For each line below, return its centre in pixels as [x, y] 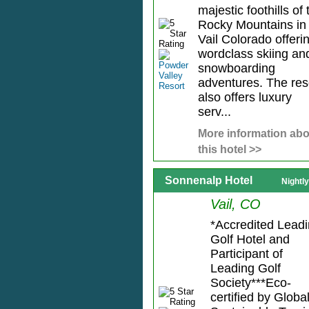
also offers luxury [245, 98]
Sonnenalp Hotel [209, 181]
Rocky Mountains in [252, 25]
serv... [214, 112]
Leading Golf [245, 269]
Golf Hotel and [250, 240]
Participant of [246, 254]
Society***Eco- [250, 283]
